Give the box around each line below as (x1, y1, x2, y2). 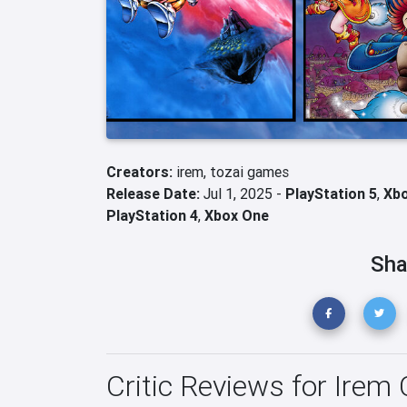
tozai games (210, 163, 289, 181)
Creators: (106, 163, 176, 181)
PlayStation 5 (285, 184, 377, 203)
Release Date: (106, 184, 200, 203)
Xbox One (204, 206, 269, 224)
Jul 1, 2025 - (200, 184, 285, 203)
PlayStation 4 (106, 206, 198, 224)
